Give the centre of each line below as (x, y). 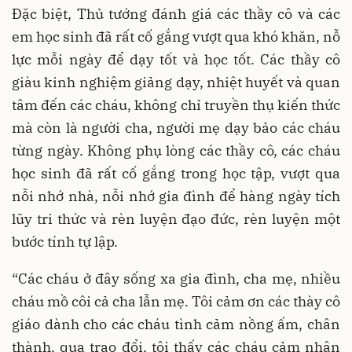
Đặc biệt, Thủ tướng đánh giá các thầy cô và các (176, 14)
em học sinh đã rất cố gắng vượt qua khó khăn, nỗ (176, 37)
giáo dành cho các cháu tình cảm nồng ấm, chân (176, 324)
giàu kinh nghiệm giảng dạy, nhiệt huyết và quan (176, 82)
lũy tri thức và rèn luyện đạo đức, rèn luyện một (176, 219)
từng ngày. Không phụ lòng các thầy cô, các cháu (176, 151)
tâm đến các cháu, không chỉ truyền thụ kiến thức (176, 105)
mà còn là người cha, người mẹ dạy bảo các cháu (176, 128)
